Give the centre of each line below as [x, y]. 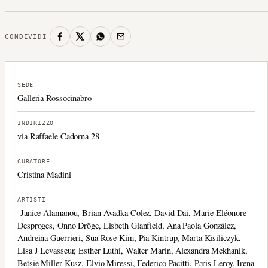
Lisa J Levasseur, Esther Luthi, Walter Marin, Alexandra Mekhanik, [133, 250]
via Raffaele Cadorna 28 [58, 136]
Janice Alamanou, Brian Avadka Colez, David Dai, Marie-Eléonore [132, 213]
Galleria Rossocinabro [54, 98]
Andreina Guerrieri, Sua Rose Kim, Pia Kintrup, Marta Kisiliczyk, [129, 238]
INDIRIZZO [36, 123]
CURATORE [34, 161]
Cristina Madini [44, 174]
